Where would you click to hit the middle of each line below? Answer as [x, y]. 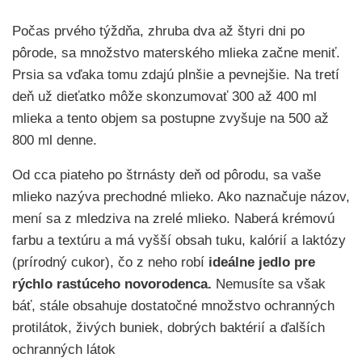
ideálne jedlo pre [262, 263]
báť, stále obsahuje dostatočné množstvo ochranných [173, 306]
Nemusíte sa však [269, 284]
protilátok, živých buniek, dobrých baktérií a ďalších [168, 328]
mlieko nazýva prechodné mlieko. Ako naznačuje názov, [181, 197]
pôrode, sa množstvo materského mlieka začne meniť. [176, 53]
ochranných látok [64, 350]
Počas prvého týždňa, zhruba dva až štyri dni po [158, 32]
